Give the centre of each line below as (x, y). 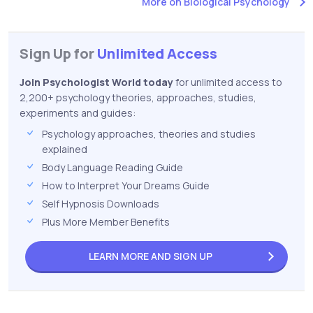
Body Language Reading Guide (112, 167)
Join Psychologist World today (96, 82)
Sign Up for (58, 53)
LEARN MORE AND (131, 256)
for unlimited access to (228, 82)
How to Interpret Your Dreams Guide (126, 185)
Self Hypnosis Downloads (101, 203)
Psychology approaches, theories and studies (149, 133)
